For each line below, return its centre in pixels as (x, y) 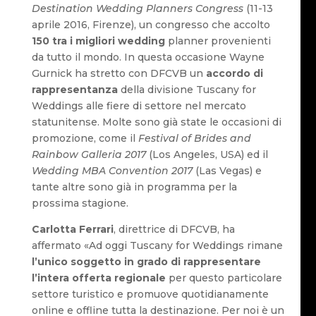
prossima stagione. (80, 203)
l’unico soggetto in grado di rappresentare (146, 261)
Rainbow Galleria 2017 (89, 154)
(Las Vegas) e (227, 170)
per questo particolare (224, 278)
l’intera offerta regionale (98, 278)
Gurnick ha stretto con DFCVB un (119, 73)
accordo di (234, 73)
